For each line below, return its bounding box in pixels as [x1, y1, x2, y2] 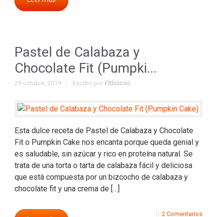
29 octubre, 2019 [15, 79, 61, 87]
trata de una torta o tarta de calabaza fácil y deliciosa [15, 161, 192, 170]
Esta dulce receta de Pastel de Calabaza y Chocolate [15, 126, 193, 135]
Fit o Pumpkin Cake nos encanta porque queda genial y [15, 138, 199, 147]
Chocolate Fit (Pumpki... [15, 60, 157, 76]
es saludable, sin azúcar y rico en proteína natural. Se [15, 149, 193, 158]
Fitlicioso [105, 79, 130, 87]
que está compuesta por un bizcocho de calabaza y [15, 172, 188, 182]
